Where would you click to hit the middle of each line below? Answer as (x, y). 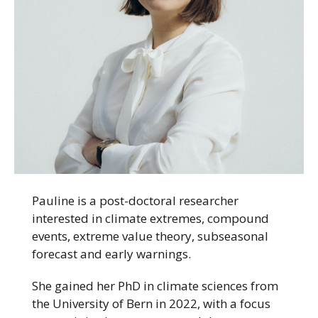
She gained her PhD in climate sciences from (155, 286)
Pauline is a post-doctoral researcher (135, 201)
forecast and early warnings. (111, 254)
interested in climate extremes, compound (150, 219)
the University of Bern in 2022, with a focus (151, 304)
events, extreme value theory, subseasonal (150, 236)
